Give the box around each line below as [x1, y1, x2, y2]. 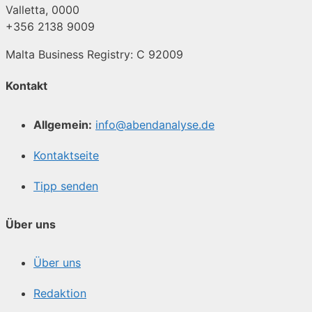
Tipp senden [33, 178, 98, 193]
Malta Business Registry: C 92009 [6, 47, 183, 62]
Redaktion [33, 286, 86, 301]
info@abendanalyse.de [95, 117, 214, 132]
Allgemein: [33, 117, 92, 132]
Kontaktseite [33, 148, 99, 162]
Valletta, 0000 [6, 3, 79, 17]
